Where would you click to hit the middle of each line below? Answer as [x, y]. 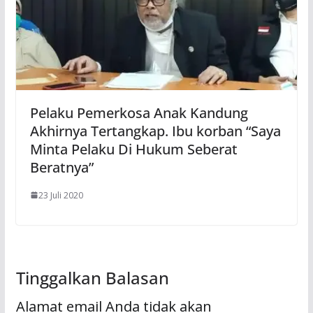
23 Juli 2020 [60, 195]
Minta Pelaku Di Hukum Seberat [133, 149]
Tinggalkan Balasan [92, 277]
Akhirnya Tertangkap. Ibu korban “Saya [155, 131]
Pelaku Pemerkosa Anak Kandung [139, 112]
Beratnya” [61, 167]
